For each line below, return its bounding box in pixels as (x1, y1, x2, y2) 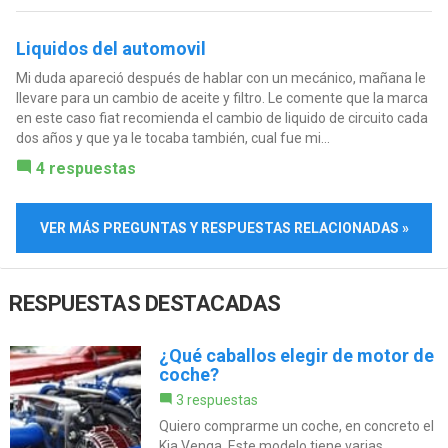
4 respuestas (35, 158, 136, 178)
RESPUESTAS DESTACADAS (9, 291, 281, 317)
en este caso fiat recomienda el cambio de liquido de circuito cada (15, 109, 428, 126)
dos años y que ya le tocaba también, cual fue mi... (15, 129, 330, 146)
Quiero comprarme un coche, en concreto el (158, 418, 434, 435)
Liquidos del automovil (15, 37, 206, 59)
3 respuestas (175, 392, 258, 409)
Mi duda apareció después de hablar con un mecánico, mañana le (15, 69, 426, 86)
